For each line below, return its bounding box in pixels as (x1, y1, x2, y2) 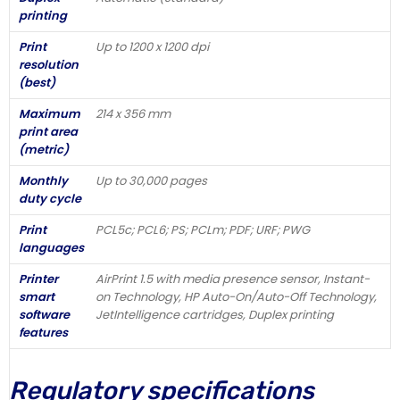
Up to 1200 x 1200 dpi (96, 37, 209, 55)
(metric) (19, 140, 69, 158)
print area (19, 122, 78, 140)
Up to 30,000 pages (96, 171, 207, 189)
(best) (19, 73, 55, 91)
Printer (19, 270, 58, 287)
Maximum (19, 104, 80, 122)
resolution (19, 55, 79, 73)
